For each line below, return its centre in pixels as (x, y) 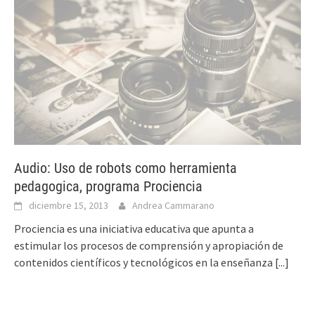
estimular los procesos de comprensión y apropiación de (149, 245)
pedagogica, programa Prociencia (108, 186)
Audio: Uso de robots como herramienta (126, 168)
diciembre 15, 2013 (69, 205)
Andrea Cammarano (173, 205)
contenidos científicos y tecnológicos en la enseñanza (144, 262)
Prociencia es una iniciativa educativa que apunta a (134, 228)
